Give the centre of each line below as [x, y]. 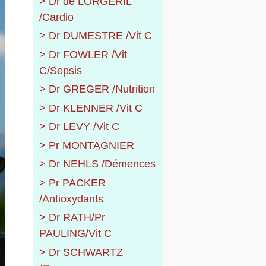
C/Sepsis [60, 70]
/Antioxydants [71, 199]
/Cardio [56, 17]
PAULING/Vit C [75, 234]
